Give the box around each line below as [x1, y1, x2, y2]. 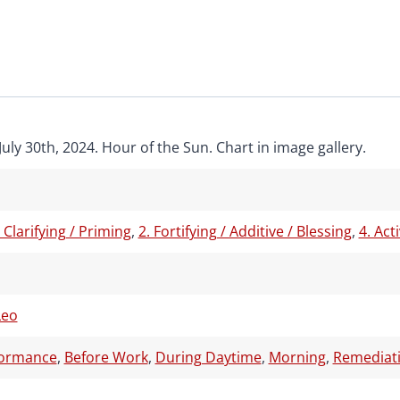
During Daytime [154, 347, 262, 368]
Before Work [63, 347, 148, 368]
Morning [268, 347, 326, 368]
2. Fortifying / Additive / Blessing [137, 221, 352, 242]
